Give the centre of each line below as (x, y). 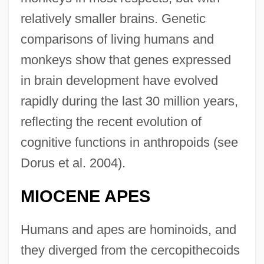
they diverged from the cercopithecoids (130, 250)
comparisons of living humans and (117, 39)
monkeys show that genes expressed (126, 60)
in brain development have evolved (119, 80)
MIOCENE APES (85, 196)
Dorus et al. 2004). (73, 163)
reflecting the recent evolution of (111, 121)
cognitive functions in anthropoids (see (129, 142)
